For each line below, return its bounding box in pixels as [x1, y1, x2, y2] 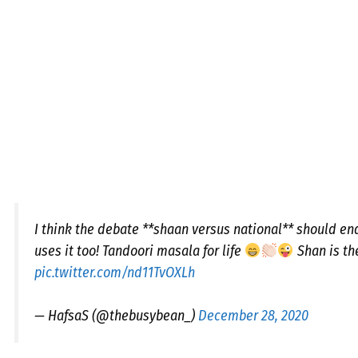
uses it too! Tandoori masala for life [34, 242, 245, 260]
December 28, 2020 [198, 307, 308, 324]
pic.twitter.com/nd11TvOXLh [34, 264, 195, 281]
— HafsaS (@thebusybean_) [34, 307, 198, 324]
